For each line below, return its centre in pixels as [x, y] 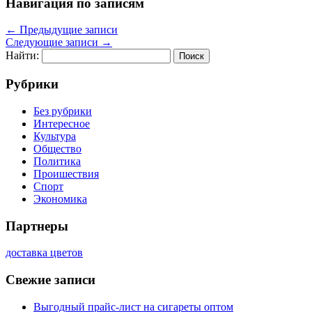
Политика [57, 161]
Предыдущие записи [67, 30]
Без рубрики [63, 111]
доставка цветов [44, 253]
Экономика [60, 198]
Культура [55, 136]
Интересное [62, 123]
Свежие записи [50, 280]
